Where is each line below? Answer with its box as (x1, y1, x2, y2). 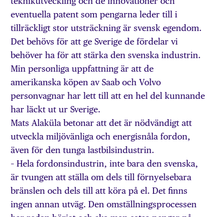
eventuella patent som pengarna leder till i (11, 9, 178, 19)
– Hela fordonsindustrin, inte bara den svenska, (11, 158, 199, 169)
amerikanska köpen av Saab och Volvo (11, 77, 161, 87)
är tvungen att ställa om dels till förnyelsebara (11, 171, 192, 182)
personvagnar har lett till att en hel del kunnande (11, 90, 205, 101)
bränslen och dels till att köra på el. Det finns (11, 185, 188, 196)
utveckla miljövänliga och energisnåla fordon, (11, 131, 191, 141)
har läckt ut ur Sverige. (11, 104, 101, 114)
